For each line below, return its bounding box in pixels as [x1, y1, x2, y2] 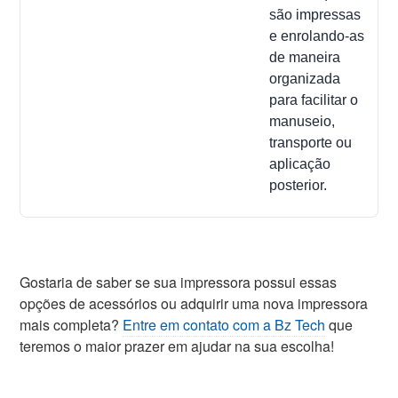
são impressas [269, 6, 362, 22]
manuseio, [269, 113, 336, 129]
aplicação [269, 155, 331, 171]
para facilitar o [269, 92, 359, 107]
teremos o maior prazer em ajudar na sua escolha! [20, 335, 335, 356]
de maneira [269, 49, 341, 65]
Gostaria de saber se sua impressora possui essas [20, 271, 338, 292]
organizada [269, 70, 341, 86]
